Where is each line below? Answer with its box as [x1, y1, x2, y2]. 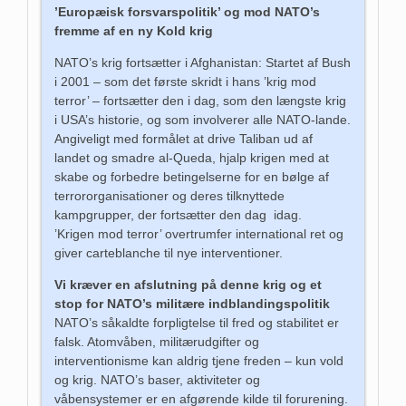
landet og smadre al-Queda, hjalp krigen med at [54, 150, 330, 165]
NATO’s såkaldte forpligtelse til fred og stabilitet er [54, 314, 340, 330]
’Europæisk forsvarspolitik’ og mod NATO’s [54, 4, 321, 19]
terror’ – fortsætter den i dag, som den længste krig [54, 92, 347, 108]
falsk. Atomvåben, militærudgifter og [54, 333, 260, 349]
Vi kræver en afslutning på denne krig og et [54, 276, 323, 292]
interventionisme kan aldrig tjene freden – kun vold [54, 353, 344, 368]
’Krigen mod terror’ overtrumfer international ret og [54, 226, 344, 241]
